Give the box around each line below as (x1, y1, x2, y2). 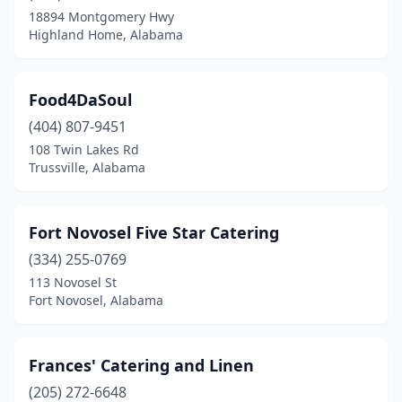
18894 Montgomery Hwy (29, 8, 174, 25)
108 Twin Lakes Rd (29, 141, 139, 158)
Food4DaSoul (29, 89, 132, 110)
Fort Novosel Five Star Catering (29, 222, 279, 243)
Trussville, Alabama (29, 159, 145, 176)
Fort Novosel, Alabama (29, 292, 163, 309)
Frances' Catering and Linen (29, 354, 254, 376)
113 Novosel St (29, 274, 117, 291)
